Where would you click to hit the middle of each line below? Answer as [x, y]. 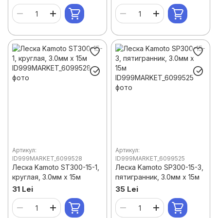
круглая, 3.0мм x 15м [46, 177]
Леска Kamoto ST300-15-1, [56, 167]
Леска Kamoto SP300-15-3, [159, 167]
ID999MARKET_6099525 [150, 158]
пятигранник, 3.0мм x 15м [157, 177]
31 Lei [23, 189]
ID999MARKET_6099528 [47, 158]
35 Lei [127, 189]
